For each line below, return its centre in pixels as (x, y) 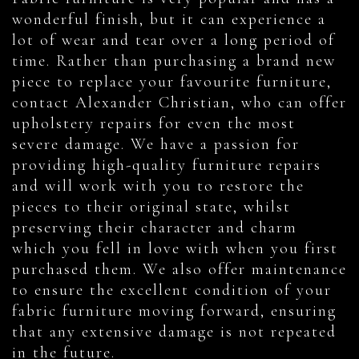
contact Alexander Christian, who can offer (179, 103)
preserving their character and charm (155, 228)
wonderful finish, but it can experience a (169, 20)
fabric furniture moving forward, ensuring (174, 311)
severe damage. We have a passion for (156, 145)
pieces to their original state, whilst (151, 207)
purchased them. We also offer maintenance (179, 270)
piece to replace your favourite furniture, (172, 82)
